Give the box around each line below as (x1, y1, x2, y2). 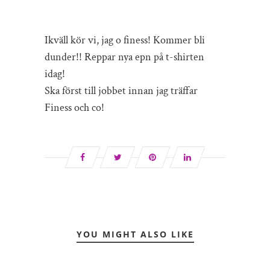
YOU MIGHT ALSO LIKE (76, 228, 194, 240)
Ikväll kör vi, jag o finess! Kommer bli (45, 33, 205, 47)
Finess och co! (45, 100, 104, 115)
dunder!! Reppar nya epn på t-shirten (45, 49, 204, 64)
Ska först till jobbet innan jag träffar (45, 83, 198, 98)
